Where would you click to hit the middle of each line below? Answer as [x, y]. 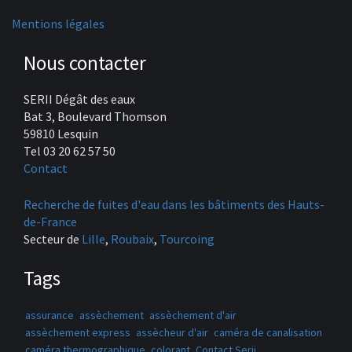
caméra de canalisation [268, 332]
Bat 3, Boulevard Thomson [95, 116]
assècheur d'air [172, 332]
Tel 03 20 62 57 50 [70, 151]
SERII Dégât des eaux [79, 99]
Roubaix [132, 239]
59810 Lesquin [61, 134]
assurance [49, 315]
